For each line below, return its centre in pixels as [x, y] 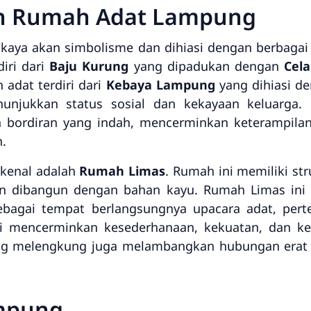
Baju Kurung [89, 66]
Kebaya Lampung [160, 85]
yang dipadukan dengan [206, 66]
